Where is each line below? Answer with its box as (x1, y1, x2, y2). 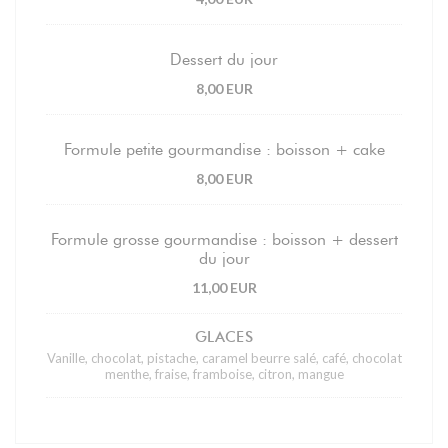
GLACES (194, 328, 254, 347)
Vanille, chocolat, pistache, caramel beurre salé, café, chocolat (46, 350, 402, 367)
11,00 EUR (191, 279, 257, 297)
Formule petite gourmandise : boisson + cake (63, 140, 385, 160)
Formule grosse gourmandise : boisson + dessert (50, 230, 398, 250)
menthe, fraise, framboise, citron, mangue (104, 366, 344, 383)
